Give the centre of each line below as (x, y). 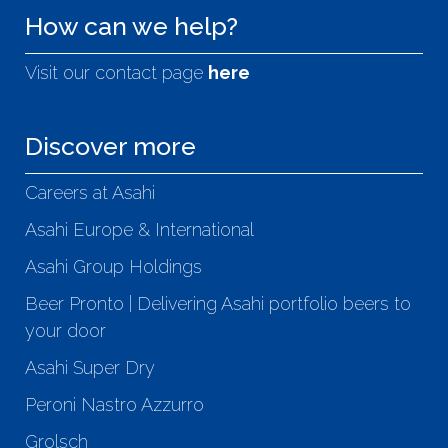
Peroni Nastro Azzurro (114, 405)
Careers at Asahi (90, 193)
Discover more (110, 146)
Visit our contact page (116, 73)
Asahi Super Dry (90, 368)
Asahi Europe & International (139, 230)
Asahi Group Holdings (113, 267)
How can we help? (131, 26)
